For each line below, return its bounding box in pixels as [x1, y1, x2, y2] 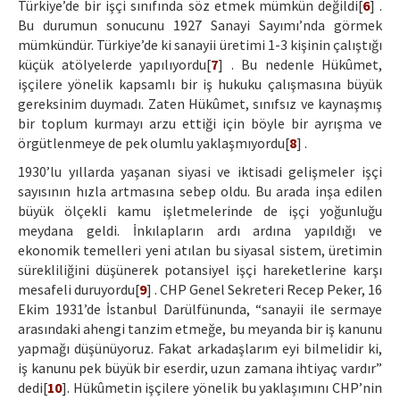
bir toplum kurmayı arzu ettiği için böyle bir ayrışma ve [18, 114, 382, 133]
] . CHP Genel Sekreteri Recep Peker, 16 [146, 280, 382, 299]
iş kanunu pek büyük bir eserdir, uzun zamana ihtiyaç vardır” [18, 359, 382, 378]
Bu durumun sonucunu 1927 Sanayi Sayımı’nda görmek [18, 16, 382, 35]
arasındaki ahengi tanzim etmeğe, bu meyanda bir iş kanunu [18, 320, 382, 338]
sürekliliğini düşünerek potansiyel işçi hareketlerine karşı [18, 261, 382, 279]
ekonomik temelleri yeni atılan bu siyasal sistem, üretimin [18, 241, 382, 260]
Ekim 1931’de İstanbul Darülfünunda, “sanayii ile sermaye [18, 300, 382, 319]
